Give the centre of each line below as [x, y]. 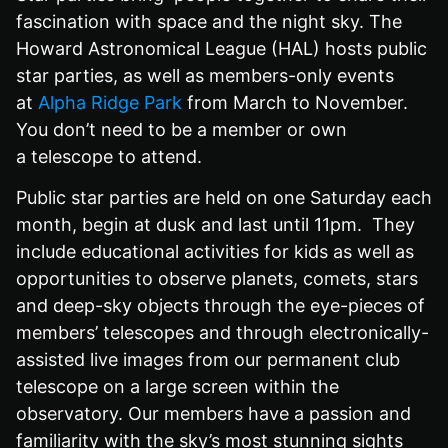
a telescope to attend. [109, 156]
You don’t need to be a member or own [181, 129]
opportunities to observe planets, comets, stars [217, 278]
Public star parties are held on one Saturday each [224, 197]
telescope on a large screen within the [177, 386]
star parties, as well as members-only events [205, 75]
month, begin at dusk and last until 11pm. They [215, 224]
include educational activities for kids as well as [215, 251]
